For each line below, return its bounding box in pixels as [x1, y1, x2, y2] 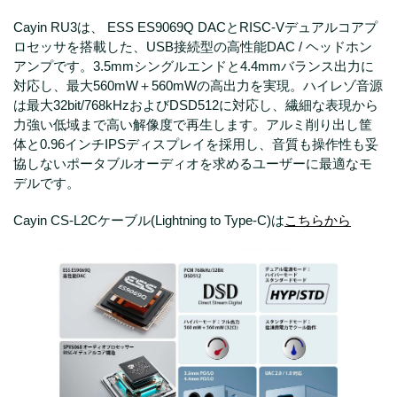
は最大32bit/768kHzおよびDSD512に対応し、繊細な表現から [13, 97, 378, 113]
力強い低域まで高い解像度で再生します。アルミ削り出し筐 [13, 116, 372, 132]
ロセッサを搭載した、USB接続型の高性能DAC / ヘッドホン [13, 38, 372, 54]
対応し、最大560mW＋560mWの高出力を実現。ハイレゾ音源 [13, 77, 383, 93]
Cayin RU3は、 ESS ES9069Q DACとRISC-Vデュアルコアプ [13, 19, 378, 35]
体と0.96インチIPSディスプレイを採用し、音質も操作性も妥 [13, 136, 378, 152]
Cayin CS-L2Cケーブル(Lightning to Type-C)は [13, 212, 284, 228]
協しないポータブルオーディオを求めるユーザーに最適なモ [13, 155, 372, 171]
